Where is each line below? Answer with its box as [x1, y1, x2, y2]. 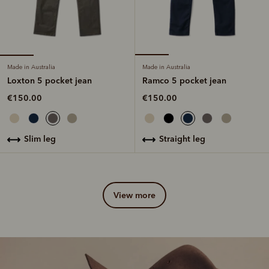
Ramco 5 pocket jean [142, 75, 226, 86]
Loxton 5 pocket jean [7, 75, 92, 86]
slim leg [29, 133, 56, 145]
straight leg [164, 133, 205, 145]
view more [119, 190, 156, 201]
